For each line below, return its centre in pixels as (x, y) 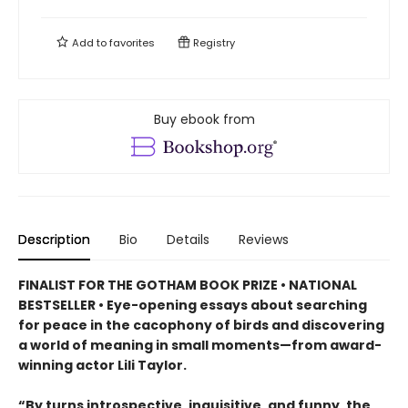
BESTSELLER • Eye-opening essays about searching (193, 305)
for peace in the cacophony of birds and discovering (201, 325)
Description (54, 239)
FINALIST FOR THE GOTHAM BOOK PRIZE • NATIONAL (188, 285)
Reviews (264, 239)
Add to (89, 42)
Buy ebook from (204, 119)
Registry (213, 42)
